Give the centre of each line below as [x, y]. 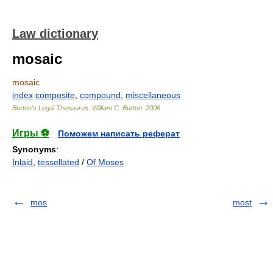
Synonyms [34, 149]
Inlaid [23, 162]
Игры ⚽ [31, 133]
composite [55, 95]
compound [100, 95]
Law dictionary [55, 34]
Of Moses [105, 162]
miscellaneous [153, 95]
